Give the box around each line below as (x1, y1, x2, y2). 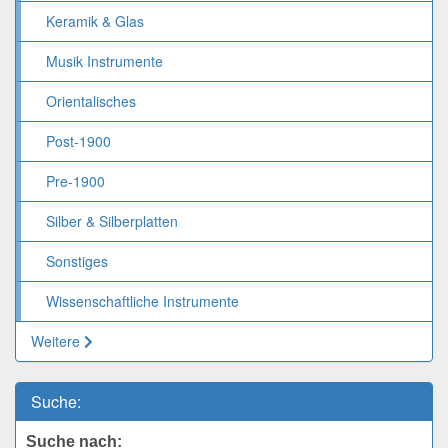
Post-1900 (46, 130, 111, 151)
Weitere (31, 330, 84, 351)
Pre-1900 (46, 170, 105, 191)
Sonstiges (46, 250, 108, 271)
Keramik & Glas (46, 10, 144, 31)
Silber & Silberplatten (46, 210, 178, 231)
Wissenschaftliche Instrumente (46, 290, 239, 311)
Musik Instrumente (46, 50, 163, 71)
